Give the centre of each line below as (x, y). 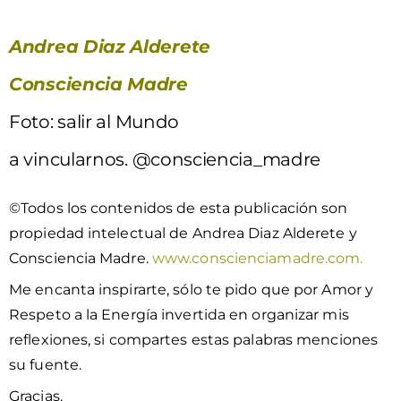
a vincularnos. (71, 159)
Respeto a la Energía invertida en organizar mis (179, 314)
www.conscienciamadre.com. (257, 258)
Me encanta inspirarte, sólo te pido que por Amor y (192, 289)
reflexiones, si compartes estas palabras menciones (194, 339)
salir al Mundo (119, 121)
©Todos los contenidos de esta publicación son (179, 208)
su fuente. (45, 364)
